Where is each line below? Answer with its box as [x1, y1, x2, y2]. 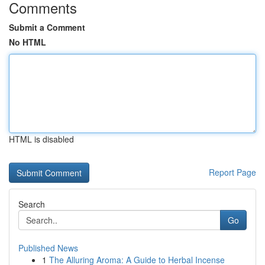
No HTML [9, 36, 46, 48]
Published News [18, 242, 78, 254]
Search [18, 198, 45, 210]
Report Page [209, 166, 256, 178]
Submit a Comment [9, 21, 85, 33]
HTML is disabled [9, 133, 74, 145]
